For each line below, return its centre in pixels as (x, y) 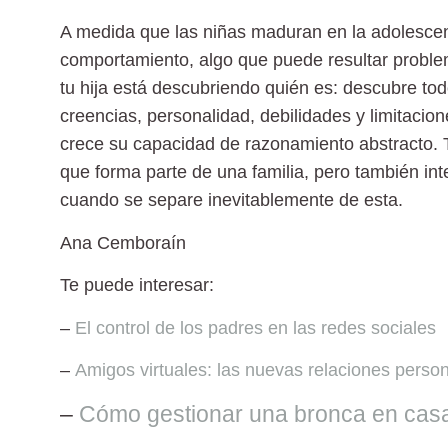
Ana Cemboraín (123, 242)
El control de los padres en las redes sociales (255, 327)
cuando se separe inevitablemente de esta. (231, 200)
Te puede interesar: (137, 285)
